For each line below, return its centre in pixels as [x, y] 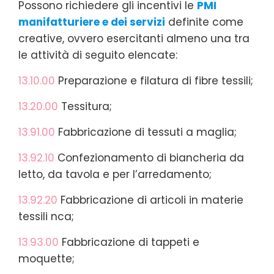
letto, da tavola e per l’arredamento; [115, 174]
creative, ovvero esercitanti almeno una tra [134, 38]
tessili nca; [46, 216]
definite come [206, 22]
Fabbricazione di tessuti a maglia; [147, 132]
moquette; [46, 258]
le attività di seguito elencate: [98, 55]
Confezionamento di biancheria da [149, 157]
